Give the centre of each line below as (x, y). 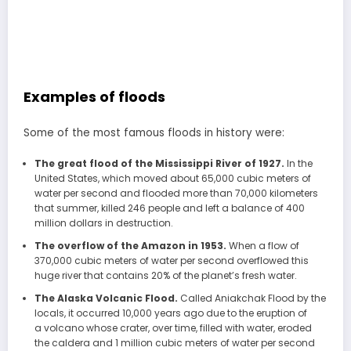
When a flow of (262, 246)
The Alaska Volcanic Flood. (107, 299)
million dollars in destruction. (103, 223)
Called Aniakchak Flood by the (253, 299)
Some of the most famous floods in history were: (154, 133)
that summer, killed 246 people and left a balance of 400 (169, 208)
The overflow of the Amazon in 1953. (130, 246)
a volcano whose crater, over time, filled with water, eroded (173, 328)
